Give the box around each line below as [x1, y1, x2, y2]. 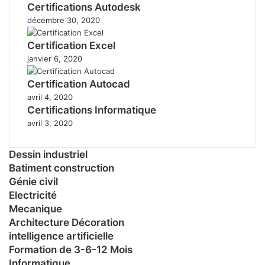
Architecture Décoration [9, 216, 124, 228]
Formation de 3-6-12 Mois [9, 243, 132, 256]
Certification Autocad [27, 77, 130, 90]
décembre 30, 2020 [27, 15, 100, 25]
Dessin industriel [9, 148, 88, 160]
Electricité [9, 189, 57, 201]
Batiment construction [9, 161, 114, 174]
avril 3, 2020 [27, 118, 73, 128]
